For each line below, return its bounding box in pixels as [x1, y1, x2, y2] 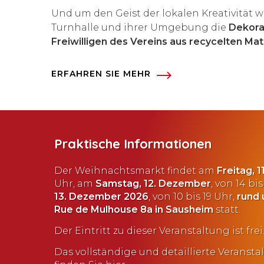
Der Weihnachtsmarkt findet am [54, 164, 217, 176]
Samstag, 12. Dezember [95, 177, 211, 189]
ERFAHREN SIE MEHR [51, 68, 151, 79]
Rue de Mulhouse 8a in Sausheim [54, 203, 213, 215]
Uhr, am [54, 177, 95, 189]
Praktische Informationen [54, 135, 212, 152]
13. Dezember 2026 [54, 190, 148, 202]
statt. [213, 203, 240, 215]
